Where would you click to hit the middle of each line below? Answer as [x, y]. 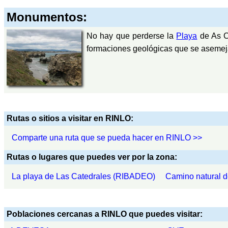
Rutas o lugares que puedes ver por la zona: [92, 157]
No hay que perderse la [131, 36]
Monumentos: [47, 17]
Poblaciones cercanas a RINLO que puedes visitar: [105, 214]
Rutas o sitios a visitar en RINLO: [70, 118]
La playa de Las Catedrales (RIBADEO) [83, 176]
